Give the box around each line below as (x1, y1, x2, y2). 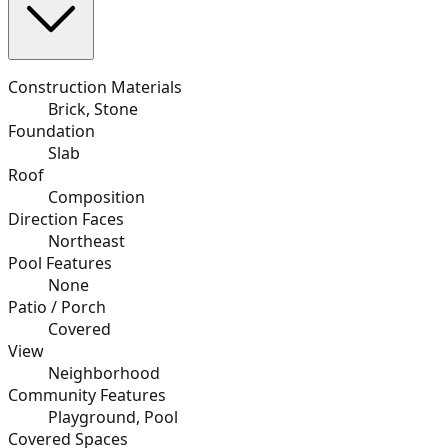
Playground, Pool (48, 405, 178, 428)
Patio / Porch (8, 295, 106, 318)
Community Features (8, 383, 166, 406)
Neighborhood (48, 361, 160, 384)
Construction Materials (8, 75, 182, 98)
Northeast (48, 229, 125, 252)
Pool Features (8, 251, 112, 274)
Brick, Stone (48, 97, 138, 120)
